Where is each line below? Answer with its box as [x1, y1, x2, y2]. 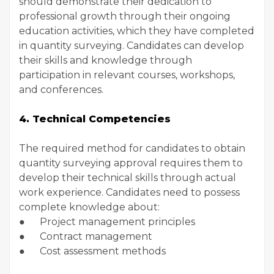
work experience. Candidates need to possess [19, 187, 240, 198]
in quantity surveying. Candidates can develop [19, 40, 244, 51]
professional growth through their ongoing [19, 10, 231, 22]
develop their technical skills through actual [19, 172, 236, 183]
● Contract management [19, 231, 152, 242]
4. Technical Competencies [19, 113, 171, 125]
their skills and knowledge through [19, 54, 192, 66]
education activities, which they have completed [19, 25, 254, 37]
